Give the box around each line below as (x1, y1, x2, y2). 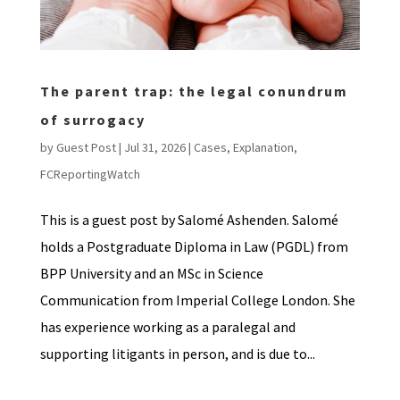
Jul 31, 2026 (123, 138, 186, 155)
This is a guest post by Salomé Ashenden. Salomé (39, 210, 338, 229)
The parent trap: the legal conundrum (39, 81, 348, 100)
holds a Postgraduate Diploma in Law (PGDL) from (39, 237, 348, 255)
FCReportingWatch (39, 165, 140, 182)
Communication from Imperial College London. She (39, 290, 355, 309)
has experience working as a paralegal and (39, 317, 296, 336)
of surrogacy (39, 110, 146, 129)
